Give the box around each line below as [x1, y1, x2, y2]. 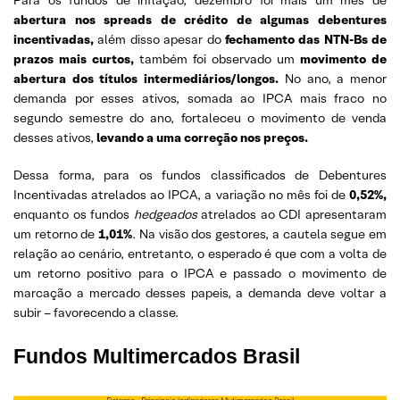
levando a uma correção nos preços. [94, 129, 308, 146]
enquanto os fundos [13, 205, 134, 222]
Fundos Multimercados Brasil [13, 344, 300, 368]
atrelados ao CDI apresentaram [201, 205, 387, 222]
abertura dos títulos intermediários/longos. [13, 70, 285, 87]
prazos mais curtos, [13, 50, 134, 67]
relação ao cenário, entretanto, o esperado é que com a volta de [13, 245, 387, 262]
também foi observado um [134, 50, 300, 67]
